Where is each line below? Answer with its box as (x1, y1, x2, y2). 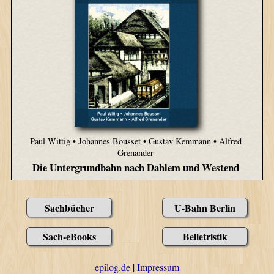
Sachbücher (44, 200, 94, 215)
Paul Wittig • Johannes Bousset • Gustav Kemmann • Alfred (29, 135, 242, 147)
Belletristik (182, 229, 228, 243)
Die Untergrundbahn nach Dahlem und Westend (32, 159, 239, 175)
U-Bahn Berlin (174, 200, 235, 215)
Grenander (117, 146, 154, 158)
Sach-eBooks (42, 229, 96, 243)
